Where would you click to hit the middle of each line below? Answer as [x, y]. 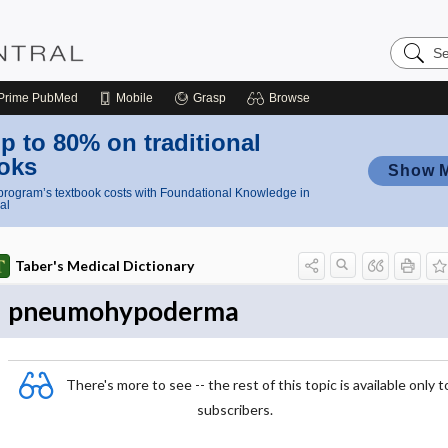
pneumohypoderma [123, 311]
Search [414, 43]
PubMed [53, 98]
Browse [289, 98]
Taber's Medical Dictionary [104, 265]
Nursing [417, 59]
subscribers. [235, 409]
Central [415, 75]
